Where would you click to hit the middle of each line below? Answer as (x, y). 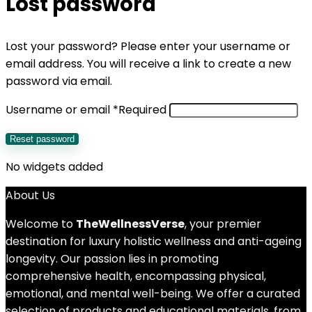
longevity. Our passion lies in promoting (112, 259)
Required (142, 110)
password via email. (59, 81)
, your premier (223, 224)
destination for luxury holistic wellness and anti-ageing (154, 241)
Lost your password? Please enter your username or (148, 46)
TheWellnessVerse (130, 224)
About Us (30, 195)
